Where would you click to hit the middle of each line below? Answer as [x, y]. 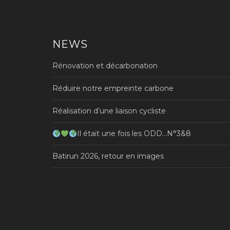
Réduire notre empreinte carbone [113, 89]
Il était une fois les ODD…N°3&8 [134, 134]
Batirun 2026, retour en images [108, 156]
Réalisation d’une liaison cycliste [109, 111]
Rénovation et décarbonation [105, 66]
